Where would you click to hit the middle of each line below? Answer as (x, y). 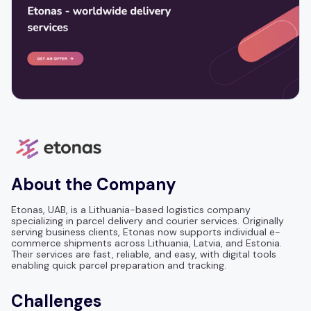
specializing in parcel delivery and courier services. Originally (148, 220)
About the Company (94, 184)
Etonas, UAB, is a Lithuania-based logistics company (131, 209)
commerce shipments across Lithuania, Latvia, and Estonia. (146, 243)
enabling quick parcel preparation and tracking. (119, 265)
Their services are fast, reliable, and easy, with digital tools (144, 254)
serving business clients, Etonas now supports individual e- (146, 232)
